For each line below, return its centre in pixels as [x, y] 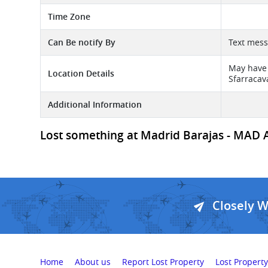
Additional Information [95, 104]
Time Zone [69, 16]
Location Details [81, 73]
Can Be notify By [82, 42]
